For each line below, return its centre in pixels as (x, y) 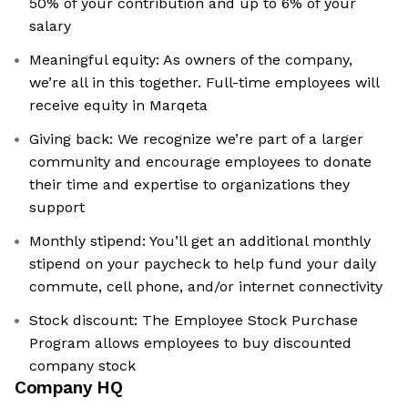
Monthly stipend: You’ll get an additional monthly (200, 241)
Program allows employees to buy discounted (190, 343)
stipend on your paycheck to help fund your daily (203, 264)
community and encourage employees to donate (200, 162)
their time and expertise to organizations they (189, 185)
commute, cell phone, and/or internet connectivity (206, 287)
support (57, 208)
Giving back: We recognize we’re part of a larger (196, 139)
